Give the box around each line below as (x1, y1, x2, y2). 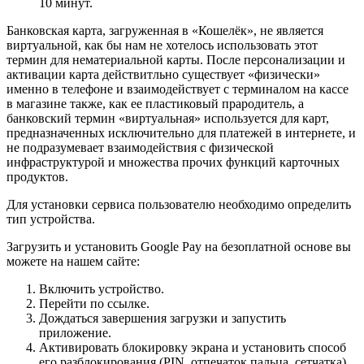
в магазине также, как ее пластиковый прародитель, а (6, 97, 304, 111)
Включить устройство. (39, 282, 164, 297)
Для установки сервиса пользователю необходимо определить (6, 197, 351, 212)
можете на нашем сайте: (6, 254, 140, 269)
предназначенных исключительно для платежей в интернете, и (6, 126, 356, 141)
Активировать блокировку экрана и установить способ (39, 340, 346, 355)
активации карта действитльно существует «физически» (6, 67, 320, 82)
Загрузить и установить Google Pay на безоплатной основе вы (6, 240, 351, 254)
